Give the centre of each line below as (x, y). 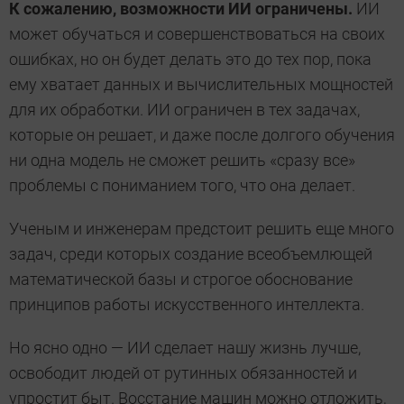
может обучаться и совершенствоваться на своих (197, 33)
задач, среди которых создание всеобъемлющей (191, 253)
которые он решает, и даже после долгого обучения (202, 134)
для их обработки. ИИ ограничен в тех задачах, (184, 109)
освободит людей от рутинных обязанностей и (183, 372)
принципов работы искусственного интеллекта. (187, 304)
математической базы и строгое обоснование (181, 279)
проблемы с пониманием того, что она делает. (182, 185)
